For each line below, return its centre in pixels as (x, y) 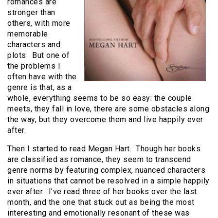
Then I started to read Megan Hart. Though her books (104, 149)
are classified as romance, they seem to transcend (99, 160)
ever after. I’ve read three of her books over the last (102, 192)
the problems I (34, 66)
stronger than (31, 13)
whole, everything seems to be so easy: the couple (100, 98)
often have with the (42, 77)
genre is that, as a (40, 88)
